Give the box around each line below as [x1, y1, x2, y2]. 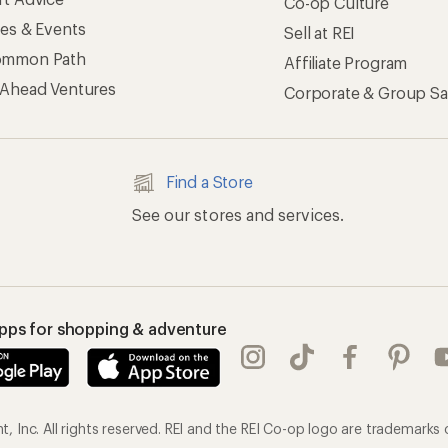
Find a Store [165, 172, 253, 191]
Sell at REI [284, 23, 356, 42]
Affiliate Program [284, 53, 408, 72]
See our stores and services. [131, 205, 344, 224]
